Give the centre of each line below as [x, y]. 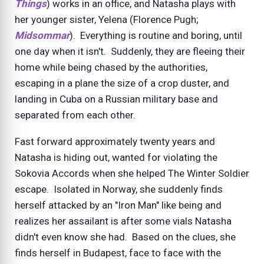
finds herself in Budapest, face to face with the [118, 253]
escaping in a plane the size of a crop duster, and [122, 83]
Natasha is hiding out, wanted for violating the [116, 158]
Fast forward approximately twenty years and [115, 142]
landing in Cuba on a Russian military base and [116, 99]
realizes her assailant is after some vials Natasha [123, 221]
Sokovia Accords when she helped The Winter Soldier [132, 174]
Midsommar [42, 36]
